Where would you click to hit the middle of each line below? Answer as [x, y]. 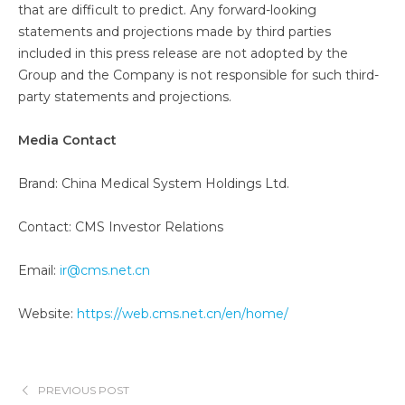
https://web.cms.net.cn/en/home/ [183, 314]
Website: [47, 314]
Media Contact [67, 140]
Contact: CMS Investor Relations [122, 227]
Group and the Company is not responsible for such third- [198, 75]
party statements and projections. [125, 97]
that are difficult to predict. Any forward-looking [167, 10]
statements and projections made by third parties [174, 32]
